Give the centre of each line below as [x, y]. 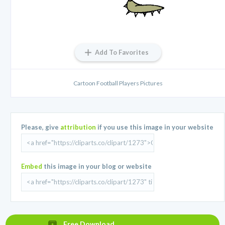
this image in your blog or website [97, 166]
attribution [78, 127]
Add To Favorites [122, 52]
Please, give [41, 127]
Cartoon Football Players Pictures [118, 83]
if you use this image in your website [155, 127]
